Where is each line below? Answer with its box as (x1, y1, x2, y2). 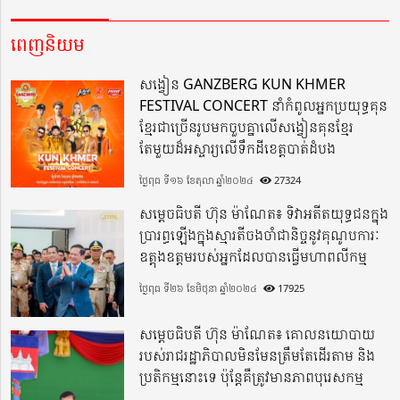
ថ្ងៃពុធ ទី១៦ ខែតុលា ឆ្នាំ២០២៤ (139, 173, 254, 187)
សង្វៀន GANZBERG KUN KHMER (139, 74, 346, 95)
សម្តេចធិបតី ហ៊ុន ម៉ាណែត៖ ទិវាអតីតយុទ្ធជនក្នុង (139, 204, 389, 224)
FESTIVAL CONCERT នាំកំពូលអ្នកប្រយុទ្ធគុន (139, 96, 388, 116)
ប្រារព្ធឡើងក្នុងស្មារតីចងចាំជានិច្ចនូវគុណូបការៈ (139, 225, 380, 246)
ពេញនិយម (11, 32, 85, 57)
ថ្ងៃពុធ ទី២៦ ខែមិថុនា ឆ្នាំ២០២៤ (139, 281, 258, 296)
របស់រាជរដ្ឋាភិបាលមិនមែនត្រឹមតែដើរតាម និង (139, 346, 376, 366)
